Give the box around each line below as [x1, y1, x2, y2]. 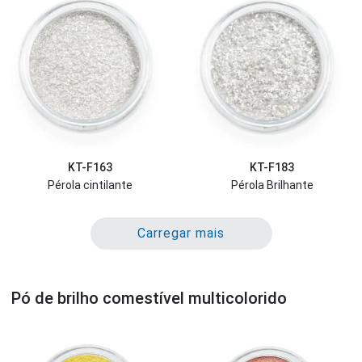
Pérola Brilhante [230, 179, 314, 192]
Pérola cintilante [48, 179, 133, 192]
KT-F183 [250, 160, 294, 174]
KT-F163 [68, 160, 112, 174]
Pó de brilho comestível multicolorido [11, 288, 287, 308]
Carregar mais [137, 225, 225, 241]
